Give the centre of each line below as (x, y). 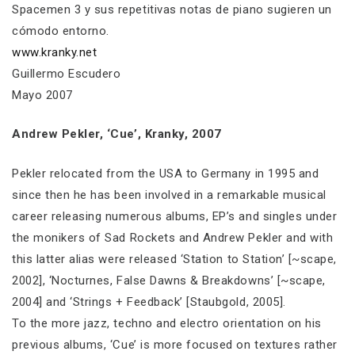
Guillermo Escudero (67, 73)
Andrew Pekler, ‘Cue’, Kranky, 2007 (117, 134)
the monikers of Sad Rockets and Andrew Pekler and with (173, 237)
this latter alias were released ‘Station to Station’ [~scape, (175, 259)
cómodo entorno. (61, 31)
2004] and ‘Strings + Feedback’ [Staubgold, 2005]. (149, 302)
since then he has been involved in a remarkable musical (169, 195)
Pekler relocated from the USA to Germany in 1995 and (166, 173)
